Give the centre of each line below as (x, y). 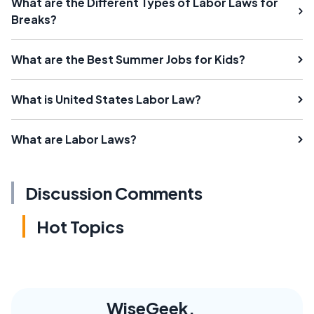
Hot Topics (80, 226)
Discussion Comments (114, 192)
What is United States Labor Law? (106, 99)
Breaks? (34, 19)
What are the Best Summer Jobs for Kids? (128, 59)
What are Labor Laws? (74, 139)
